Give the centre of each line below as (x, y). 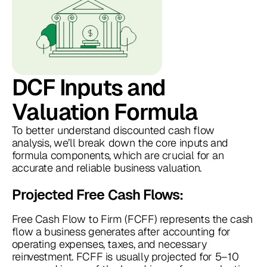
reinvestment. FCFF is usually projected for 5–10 (125, 257)
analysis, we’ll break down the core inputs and (120, 143)
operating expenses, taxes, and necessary (109, 244)
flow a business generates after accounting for (121, 232)
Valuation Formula (105, 112)
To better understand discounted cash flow (113, 131)
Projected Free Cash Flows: (97, 195)
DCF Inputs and (89, 88)
